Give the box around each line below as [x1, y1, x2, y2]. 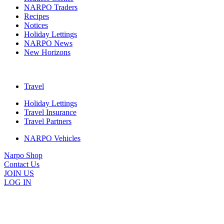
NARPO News [24, 38, 72, 47]
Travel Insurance [24, 107, 76, 116]
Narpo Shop [4, 150, 42, 159]
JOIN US [4, 168, 34, 177]
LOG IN [4, 177, 31, 186]
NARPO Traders [24, 2, 77, 11]
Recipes [24, 11, 49, 20]
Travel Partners [24, 116, 71, 125]
